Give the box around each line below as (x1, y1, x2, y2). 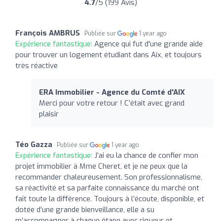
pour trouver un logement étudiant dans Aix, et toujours (15, 49, 202, 60)
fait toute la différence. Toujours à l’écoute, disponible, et (15, 193, 204, 204)
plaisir (39, 109, 59, 119)
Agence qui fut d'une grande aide (94, 38, 203, 49)
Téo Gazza (15, 139, 52, 149)
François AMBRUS (15, 28, 80, 38)
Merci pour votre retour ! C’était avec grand (39, 98, 184, 108)
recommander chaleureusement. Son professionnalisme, (15, 172, 202, 182)
